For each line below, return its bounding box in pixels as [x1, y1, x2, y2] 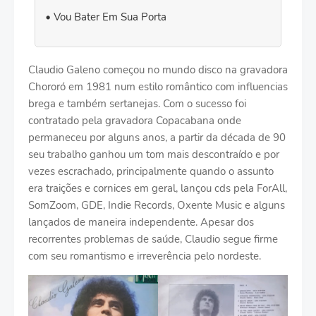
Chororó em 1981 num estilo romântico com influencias [28, 80, 288, 94]
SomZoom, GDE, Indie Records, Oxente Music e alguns [28, 198, 285, 212]
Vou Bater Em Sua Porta [54, 10, 166, 24]
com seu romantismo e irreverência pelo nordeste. [28, 249, 261, 263]
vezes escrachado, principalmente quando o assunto [28, 164, 274, 178]
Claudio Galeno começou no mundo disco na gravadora [28, 63, 288, 77]
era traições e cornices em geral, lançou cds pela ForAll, [28, 181, 287, 195]
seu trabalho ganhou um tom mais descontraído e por [28, 147, 279, 162]
